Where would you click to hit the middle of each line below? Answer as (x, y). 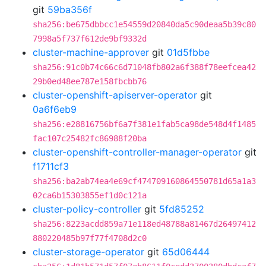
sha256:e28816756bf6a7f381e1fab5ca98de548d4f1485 (144, 124)
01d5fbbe (188, 52)
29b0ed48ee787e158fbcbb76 (90, 81)
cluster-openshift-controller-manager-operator (137, 152)
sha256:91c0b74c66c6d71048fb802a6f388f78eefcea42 (144, 67)
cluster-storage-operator (88, 252)
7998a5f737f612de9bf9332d (90, 39)
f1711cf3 (51, 166)
